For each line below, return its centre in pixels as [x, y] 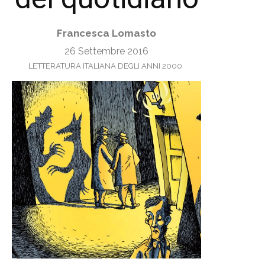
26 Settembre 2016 [106, 51]
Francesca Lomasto [106, 33]
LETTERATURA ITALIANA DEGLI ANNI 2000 [105, 66]
